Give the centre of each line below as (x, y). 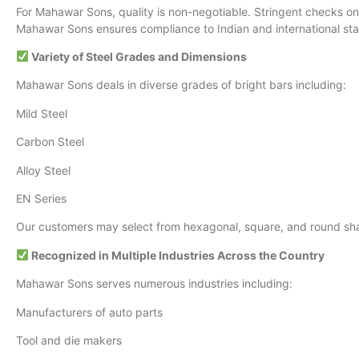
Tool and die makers (72, 340)
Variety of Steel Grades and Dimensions (140, 56)
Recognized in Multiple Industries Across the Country (179, 255)
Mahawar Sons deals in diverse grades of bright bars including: (184, 85)
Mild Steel (45, 113)
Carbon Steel (53, 142)
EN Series (44, 198)
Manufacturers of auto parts (93, 312)
